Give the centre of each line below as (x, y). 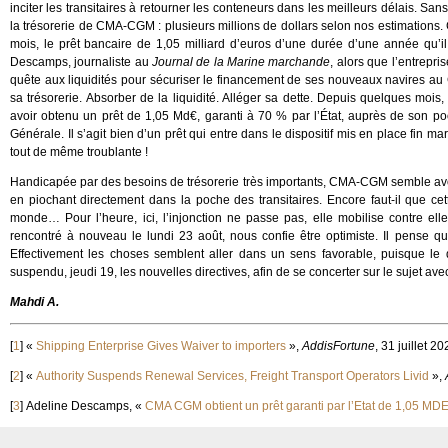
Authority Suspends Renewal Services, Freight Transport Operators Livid (232, 376)
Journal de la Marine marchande (241, 62)
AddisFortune (338, 346)
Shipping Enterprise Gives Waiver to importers (161, 346)
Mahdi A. (34, 302)
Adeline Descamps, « (85, 406)
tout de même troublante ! (79, 152)
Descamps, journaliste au (81, 62)
